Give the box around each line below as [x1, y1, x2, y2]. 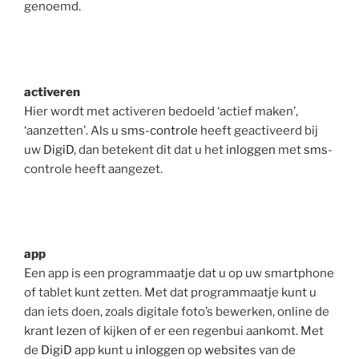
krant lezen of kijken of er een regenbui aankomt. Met [24, 324, 324, 339]
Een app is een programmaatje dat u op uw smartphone [24, 266, 334, 281]
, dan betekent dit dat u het [74, 142, 226, 157]
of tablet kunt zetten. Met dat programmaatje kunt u [24, 285, 317, 301]
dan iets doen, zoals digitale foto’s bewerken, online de [24, 305, 329, 320]
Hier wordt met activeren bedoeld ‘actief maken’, [24, 103, 298, 119]
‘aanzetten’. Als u [24, 123, 121, 138]
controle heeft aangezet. [24, 161, 163, 176]
